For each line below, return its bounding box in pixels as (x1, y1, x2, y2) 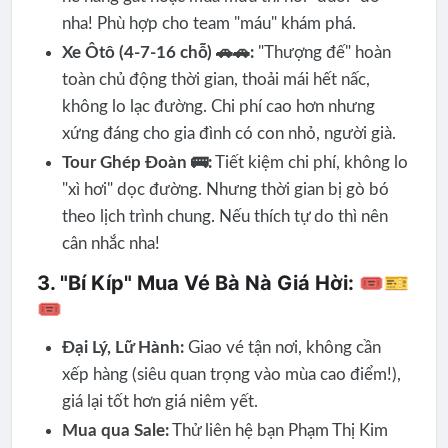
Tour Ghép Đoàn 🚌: (61, 154, 212, 172)
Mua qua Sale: (61, 421, 169, 439)
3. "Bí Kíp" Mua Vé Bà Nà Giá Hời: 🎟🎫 (36, 270, 409, 295)
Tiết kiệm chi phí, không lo (211, 154, 408, 172)
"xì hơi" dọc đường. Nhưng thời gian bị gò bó (61, 181, 389, 199)
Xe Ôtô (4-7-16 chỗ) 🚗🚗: (61, 44, 254, 62)
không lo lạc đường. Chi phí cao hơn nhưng (61, 98, 375, 116)
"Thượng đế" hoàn (253, 44, 391, 62)
